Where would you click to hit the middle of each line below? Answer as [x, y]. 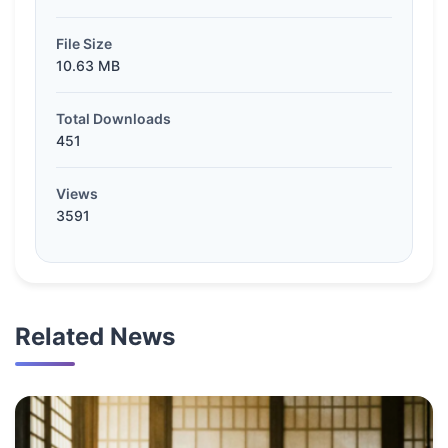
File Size [84, 44]
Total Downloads [113, 119]
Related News [95, 337]
